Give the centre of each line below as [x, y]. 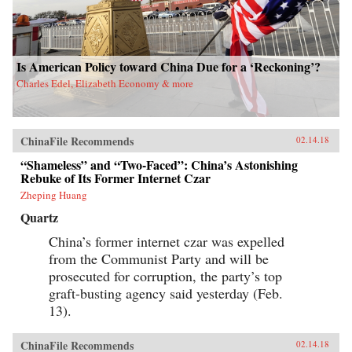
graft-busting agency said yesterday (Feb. [166, 293]
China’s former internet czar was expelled [167, 241]
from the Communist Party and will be [159, 258]
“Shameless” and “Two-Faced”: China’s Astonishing [159, 164]
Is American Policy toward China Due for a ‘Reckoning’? [169, 66]
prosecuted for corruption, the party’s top [165, 275]
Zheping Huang [54, 194]
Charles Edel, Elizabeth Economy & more [105, 83]
